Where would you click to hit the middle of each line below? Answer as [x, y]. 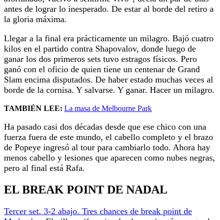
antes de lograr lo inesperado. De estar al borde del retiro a [109, 9]
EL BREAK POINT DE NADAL [86, 190]
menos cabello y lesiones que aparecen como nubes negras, [110, 158]
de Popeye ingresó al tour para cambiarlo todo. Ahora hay [107, 148]
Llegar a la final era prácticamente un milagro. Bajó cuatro [109, 39]
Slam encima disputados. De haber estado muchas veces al [109, 80]
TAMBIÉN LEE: [33, 109]
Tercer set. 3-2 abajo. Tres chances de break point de [98, 211]
